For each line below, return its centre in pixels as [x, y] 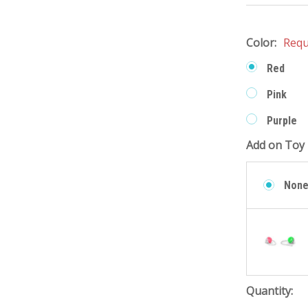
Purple [282, 121]
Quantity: [270, 291]
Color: [263, 43]
